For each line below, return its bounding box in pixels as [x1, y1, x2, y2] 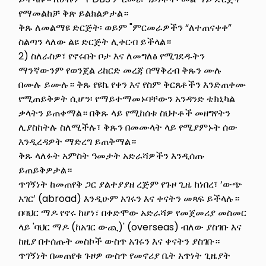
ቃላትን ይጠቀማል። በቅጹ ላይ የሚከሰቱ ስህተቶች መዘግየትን [18, 106, 231, 120]
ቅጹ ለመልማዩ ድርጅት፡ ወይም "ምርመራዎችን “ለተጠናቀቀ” [18, 20, 232, 34]
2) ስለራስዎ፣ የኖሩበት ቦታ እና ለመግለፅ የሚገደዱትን [18, 49, 205, 63]
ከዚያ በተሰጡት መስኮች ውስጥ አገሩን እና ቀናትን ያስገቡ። [18, 234, 220, 248]
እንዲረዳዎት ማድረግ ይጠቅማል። [18, 134, 137, 148]
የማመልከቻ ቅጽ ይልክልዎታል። [18, 6, 129, 20]
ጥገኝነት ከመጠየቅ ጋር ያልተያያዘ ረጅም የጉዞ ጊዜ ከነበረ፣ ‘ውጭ [18, 177, 243, 191]
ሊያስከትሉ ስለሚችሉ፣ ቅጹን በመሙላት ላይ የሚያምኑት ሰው [18, 120, 238, 134]
